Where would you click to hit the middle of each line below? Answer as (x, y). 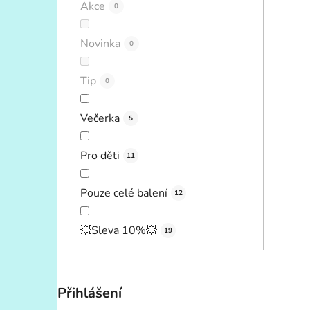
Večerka (100, 118)
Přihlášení (90, 293)
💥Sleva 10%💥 (119, 230)
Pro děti (100, 155)
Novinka (100, 43)
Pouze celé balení (124, 193)
